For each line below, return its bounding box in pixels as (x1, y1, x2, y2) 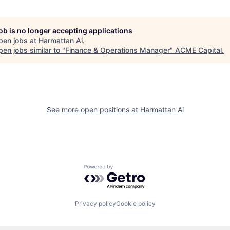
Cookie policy (116, 200, 156, 208)
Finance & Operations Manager (65, 45, 170, 54)
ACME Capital (175, 45, 222, 54)
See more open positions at (46, 105, 140, 114)
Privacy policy (74, 200, 116, 208)
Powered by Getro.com (84, 164, 174, 175)
